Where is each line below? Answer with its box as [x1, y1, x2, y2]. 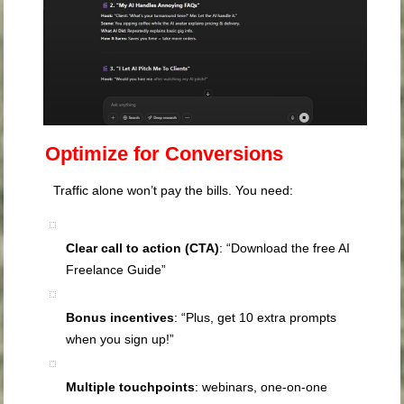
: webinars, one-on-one [195, 380, 328, 395]
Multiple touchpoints [66, 380, 196, 395]
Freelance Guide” [66, 262, 167, 278]
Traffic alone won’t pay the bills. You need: [53, 183, 294, 198]
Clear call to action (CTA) [66, 241, 220, 256]
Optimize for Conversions [40, 142, 284, 166]
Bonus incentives [66, 310, 175, 326]
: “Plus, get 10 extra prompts [174, 310, 337, 326]
